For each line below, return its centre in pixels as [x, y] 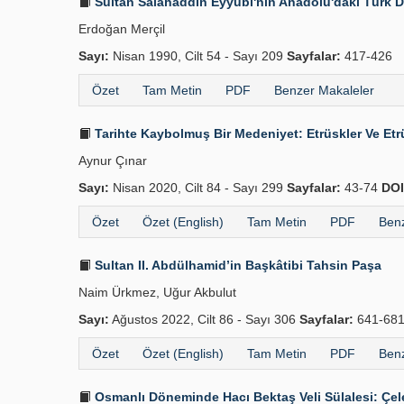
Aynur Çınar [113, 161]
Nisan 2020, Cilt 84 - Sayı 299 [198, 188]
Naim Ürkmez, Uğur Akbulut [157, 292]
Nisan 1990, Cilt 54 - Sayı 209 [198, 56]
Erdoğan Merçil [122, 29]
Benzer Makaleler [324, 90]
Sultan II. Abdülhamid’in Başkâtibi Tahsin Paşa [236, 265]
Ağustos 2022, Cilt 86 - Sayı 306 [204, 319]
